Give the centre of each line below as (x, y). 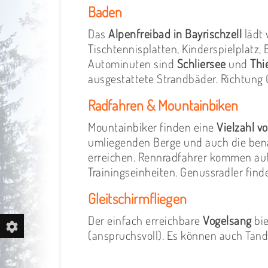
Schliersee (201, 63)
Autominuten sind (133, 63)
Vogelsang (227, 220)
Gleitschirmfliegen (137, 198)
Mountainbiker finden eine (152, 127)
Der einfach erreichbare (145, 220)
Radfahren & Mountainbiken (163, 105)
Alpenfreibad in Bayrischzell (175, 33)
